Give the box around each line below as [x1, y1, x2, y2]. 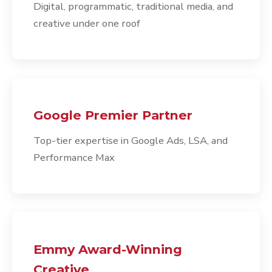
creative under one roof [33, 16, 140, 31]
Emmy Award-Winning [33, 242, 182, 257]
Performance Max [33, 151, 115, 165]
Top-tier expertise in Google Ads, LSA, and [33, 134, 228, 148]
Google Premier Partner [33, 107, 192, 123]
